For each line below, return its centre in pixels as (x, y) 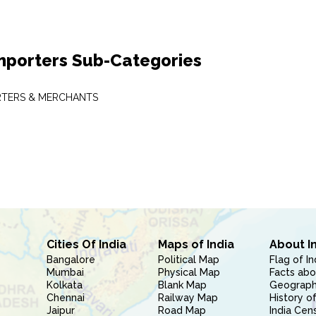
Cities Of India (86, 244)
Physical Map (189, 272)
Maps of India (196, 244)
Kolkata (64, 285)
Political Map (188, 260)
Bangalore (71, 260)
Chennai (65, 298)
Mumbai (65, 272)
